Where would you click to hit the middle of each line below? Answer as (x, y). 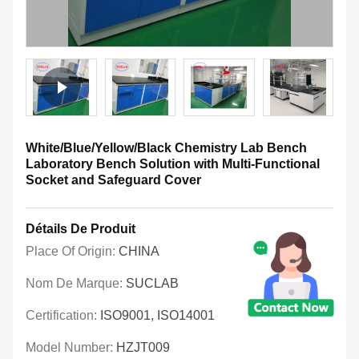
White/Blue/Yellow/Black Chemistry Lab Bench (166, 148)
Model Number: (71, 348)
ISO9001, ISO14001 (157, 316)
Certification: (63, 316)
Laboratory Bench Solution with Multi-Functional (173, 164)
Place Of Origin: (72, 252)
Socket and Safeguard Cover (113, 180)
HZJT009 (143, 348)
